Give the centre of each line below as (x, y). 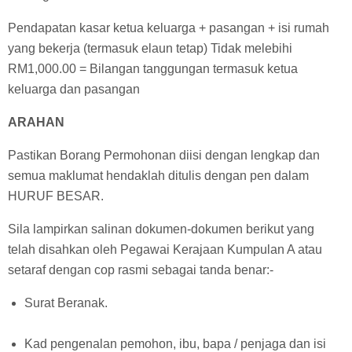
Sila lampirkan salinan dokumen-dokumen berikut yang (161, 229)
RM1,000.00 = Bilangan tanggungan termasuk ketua (153, 68)
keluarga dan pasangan (74, 89)
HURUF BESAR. (56, 196)
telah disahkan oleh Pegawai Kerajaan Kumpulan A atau (165, 249)
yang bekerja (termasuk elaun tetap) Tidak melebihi (150, 48)
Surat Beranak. (66, 302)
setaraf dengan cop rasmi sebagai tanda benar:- (141, 269)
